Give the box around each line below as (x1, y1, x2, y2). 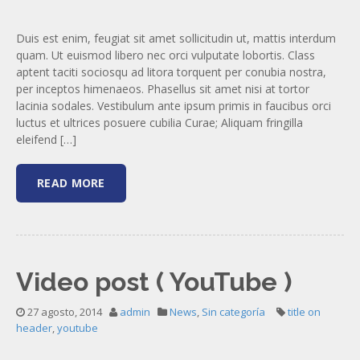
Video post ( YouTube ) (16, 267, 292, 297)
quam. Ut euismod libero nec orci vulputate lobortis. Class (16, 47, 315, 63)
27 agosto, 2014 (25, 305, 102, 319)
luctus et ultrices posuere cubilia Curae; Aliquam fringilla (16, 115, 303, 130)
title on (288, 305, 321, 319)
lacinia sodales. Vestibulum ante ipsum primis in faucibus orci (16, 98, 331, 113)
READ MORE (37, 175, 105, 190)
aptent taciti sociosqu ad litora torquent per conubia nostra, (16, 64, 326, 80)
